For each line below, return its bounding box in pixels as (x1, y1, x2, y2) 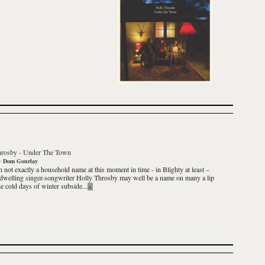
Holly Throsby (76, 173, 118, 182)
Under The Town (23, 147, 71, 157)
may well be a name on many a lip (118, 173, 214, 182)
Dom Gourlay (3, 157, 38, 165)
